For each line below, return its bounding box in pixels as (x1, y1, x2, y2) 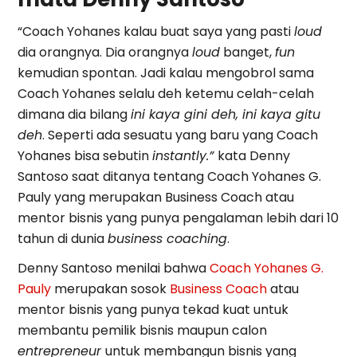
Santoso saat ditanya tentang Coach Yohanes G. (18, 167, 322, 186)
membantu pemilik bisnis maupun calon (18, 321, 268, 340)
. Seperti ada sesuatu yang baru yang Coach (42, 125, 319, 144)
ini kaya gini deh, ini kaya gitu (131, 104, 321, 124)
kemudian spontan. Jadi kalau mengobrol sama (18, 63, 315, 82)
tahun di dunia (18, 229, 108, 248)
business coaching (108, 229, 228, 248)
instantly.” (152, 146, 218, 165)
